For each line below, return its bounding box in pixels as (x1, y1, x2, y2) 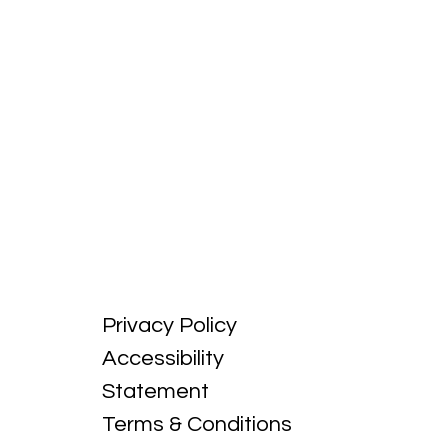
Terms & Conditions (101, 413, 292, 436)
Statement (101, 380, 209, 403)
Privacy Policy (101, 314, 237, 337)
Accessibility (101, 347, 224, 370)
